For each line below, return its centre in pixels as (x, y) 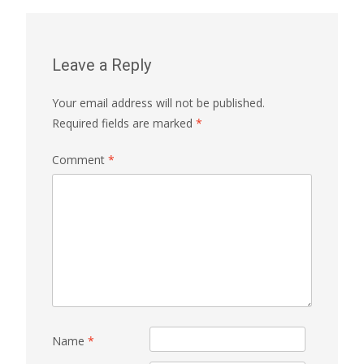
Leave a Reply (102, 65)
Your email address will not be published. (158, 102)
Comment (80, 159)
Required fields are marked (124, 123)
